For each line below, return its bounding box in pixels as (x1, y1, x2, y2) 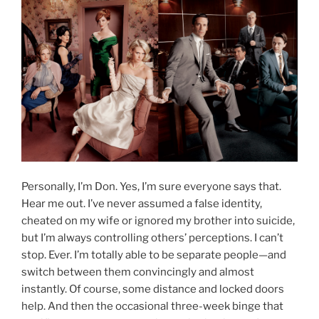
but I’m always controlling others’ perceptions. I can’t (21, 231, 283, 244)
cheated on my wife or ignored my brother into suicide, (21, 214, 295, 227)
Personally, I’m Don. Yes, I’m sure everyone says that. (21, 179, 281, 193)
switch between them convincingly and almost (21, 265, 254, 278)
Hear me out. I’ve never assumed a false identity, (21, 197, 262, 210)
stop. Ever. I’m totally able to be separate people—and (21, 248, 286, 261)
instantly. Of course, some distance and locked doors (21, 282, 284, 296)
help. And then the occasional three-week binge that (21, 299, 283, 313)
